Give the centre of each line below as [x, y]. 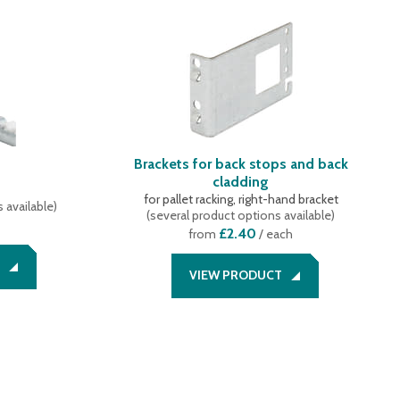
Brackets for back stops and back [241, 164]
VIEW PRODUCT [236, 275]
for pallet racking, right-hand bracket [241, 199]
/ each [275, 234]
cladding [241, 182]
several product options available [241, 215]
